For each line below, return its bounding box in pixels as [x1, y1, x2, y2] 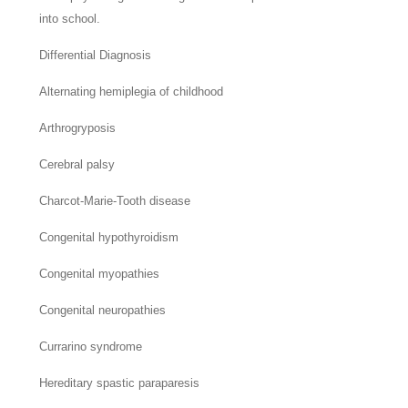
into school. [39, 12, 101, 26]
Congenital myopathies [39, 267, 160, 281]
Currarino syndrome [39, 340, 143, 354]
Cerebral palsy [39, 158, 116, 172]
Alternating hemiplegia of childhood [39, 85, 224, 99]
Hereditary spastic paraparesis [39, 376, 200, 391]
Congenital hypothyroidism [39, 230, 179, 245]
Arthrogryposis [39, 121, 117, 136]
